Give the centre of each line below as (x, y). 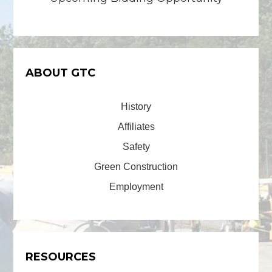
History (136, 107)
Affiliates (136, 127)
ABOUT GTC (60, 73)
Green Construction (136, 167)
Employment (136, 187)
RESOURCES (61, 257)
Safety (136, 147)
